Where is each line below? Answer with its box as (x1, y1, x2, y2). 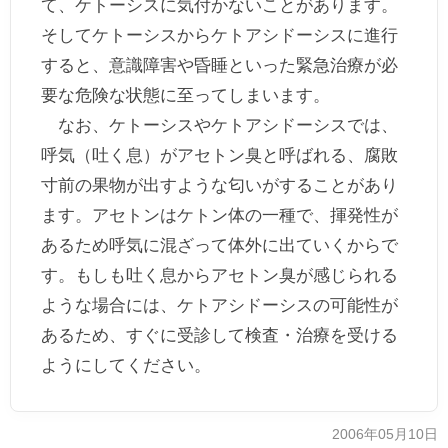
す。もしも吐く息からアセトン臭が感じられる (41, 266, 398, 285)
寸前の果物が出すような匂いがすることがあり (41, 176, 398, 195)
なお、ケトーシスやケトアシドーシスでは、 (41, 116, 398, 135)
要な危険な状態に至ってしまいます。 (41, 86, 330, 105)
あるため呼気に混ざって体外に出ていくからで (41, 236, 398, 255)
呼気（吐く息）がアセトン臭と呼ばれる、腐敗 (41, 146, 398, 165)
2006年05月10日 (332, 427, 438, 442)
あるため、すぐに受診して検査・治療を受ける (41, 326, 398, 345)
